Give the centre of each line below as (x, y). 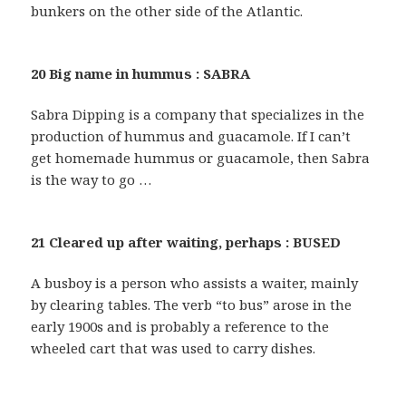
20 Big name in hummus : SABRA (141, 73)
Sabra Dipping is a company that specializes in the (198, 114)
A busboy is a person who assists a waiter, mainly (195, 282)
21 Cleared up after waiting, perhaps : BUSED (186, 242)
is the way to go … (92, 179)
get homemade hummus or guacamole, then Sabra (201, 157)
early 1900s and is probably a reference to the (180, 326)
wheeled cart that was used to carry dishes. (174, 348)
